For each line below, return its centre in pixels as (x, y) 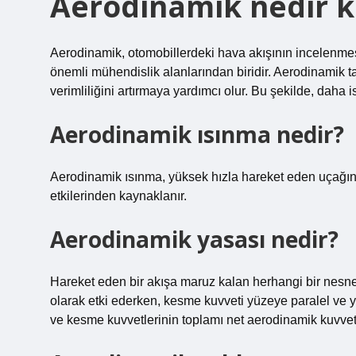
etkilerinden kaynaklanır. (118, 196)
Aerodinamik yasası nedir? (194, 239)
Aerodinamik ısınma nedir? (197, 134)
